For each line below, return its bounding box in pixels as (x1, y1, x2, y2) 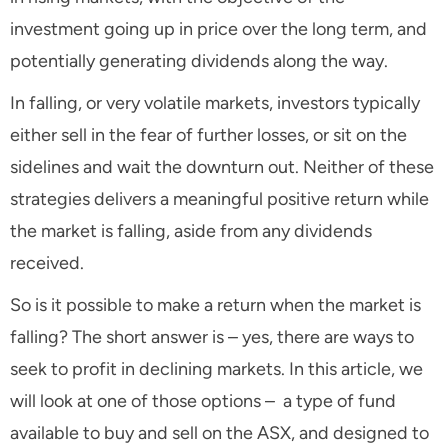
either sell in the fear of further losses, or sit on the (10, 124, 407, 147)
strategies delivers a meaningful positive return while (10, 188, 429, 211)
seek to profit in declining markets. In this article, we (10, 358, 423, 381)
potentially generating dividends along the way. (10, 50, 388, 73)
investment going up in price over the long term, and (10, 18, 427, 41)
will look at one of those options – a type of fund (10, 390, 396, 413)
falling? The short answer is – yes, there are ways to (10, 326, 414, 349)
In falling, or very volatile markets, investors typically (10, 92, 420, 115)
